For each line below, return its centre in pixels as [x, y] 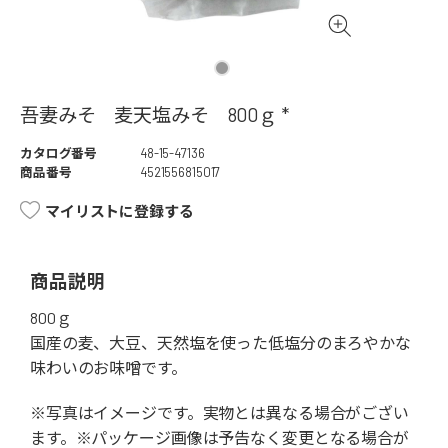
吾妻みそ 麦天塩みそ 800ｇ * [154, 115]
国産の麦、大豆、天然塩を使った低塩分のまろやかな [220, 343]
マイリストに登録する [119, 211]
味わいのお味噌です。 [108, 368]
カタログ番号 [59, 153]
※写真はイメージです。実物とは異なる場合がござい [219, 413]
